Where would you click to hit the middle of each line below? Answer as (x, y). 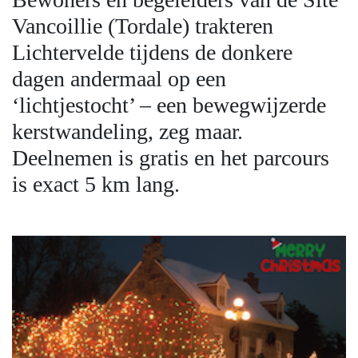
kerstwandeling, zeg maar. (127, 132)
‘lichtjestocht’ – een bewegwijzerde (169, 105)
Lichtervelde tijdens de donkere (152, 53)
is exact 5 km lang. (96, 185)
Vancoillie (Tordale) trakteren (143, 26)
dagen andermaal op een (119, 79)
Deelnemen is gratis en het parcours (171, 158)
